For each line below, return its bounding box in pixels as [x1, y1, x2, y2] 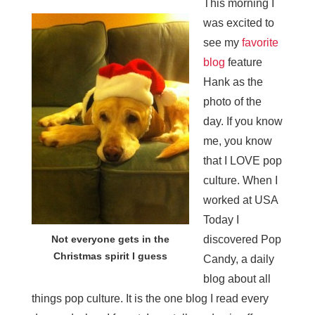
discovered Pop [202, 233, 281, 245]
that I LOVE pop [202, 155, 282, 167]
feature [224, 56, 262, 68]
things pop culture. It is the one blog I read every [31, 292, 269, 304]
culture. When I [202, 174, 278, 186]
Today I [202, 214, 239, 226]
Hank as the [202, 76, 263, 88]
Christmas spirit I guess [53, 250, 167, 262]
